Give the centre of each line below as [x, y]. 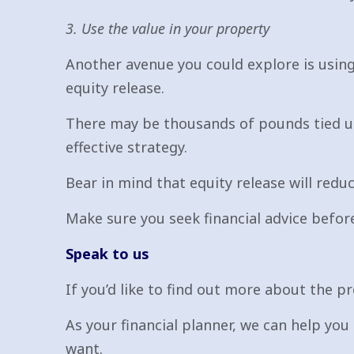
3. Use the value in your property [168, 28]
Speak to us [107, 254]
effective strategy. [126, 147]
